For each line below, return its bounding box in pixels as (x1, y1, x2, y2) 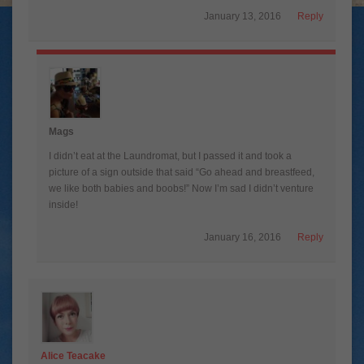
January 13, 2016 (204, 10, 281, 22)
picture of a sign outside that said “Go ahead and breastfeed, (49, 166, 314, 178)
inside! (49, 198, 78, 210)
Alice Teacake (41, 349, 106, 362)
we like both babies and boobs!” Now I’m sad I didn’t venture (49, 182, 314, 194)
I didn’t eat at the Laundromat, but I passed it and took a (49, 149, 292, 162)
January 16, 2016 (204, 231, 281, 243)
